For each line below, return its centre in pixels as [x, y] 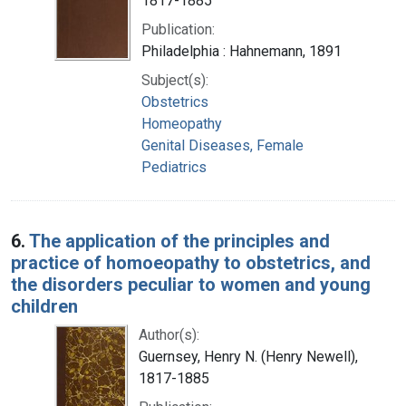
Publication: [178, 29]
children [44, 306]
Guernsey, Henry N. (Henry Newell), [248, 356]
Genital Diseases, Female [222, 145]
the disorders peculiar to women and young [191, 284]
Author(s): [169, 334]
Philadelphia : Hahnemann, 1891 [242, 51]
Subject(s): [175, 80]
